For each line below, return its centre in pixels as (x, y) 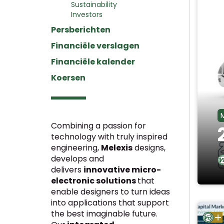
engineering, (76, 148)
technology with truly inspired (109, 137)
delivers (67, 170)
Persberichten (81, 30)
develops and (77, 159)
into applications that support (110, 203)
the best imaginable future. (104, 214)
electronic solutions (94, 181)
